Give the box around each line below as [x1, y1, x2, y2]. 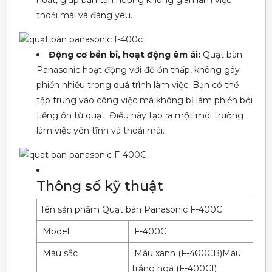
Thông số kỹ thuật [36, 177, 163, 194]
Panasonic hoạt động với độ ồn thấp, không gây [36, 64, 240, 76]
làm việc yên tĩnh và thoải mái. [36, 125, 165, 137]
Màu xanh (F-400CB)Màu [131, 247, 241, 259]
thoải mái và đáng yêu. [36, 10, 132, 21]
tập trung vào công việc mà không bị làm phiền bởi [36, 95, 253, 106]
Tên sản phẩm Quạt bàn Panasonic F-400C [39, 203, 222, 215]
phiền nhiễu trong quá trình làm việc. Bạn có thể [36, 80, 239, 91]
